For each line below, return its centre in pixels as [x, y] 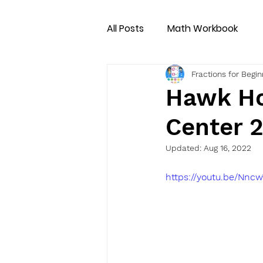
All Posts [125, 28]
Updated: [185, 148]
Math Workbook [203, 28]
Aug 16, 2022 [227, 148]
